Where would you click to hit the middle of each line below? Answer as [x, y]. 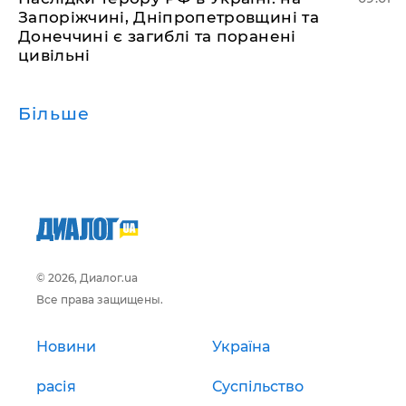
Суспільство [258, 386]
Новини [66, 346]
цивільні [54, 55]
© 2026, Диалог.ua [87, 277]
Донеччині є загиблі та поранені [157, 36]
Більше [54, 113]
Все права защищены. [100, 299]
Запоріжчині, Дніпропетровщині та [169, 17]
